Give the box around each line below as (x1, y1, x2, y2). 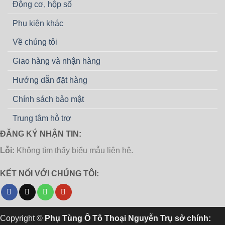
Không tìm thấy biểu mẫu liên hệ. (15, 146, 133, 155)
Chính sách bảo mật (13, 94, 84, 103)
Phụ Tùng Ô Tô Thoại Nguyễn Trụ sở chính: (45, 213, 211, 222)
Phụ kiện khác (13, 19, 63, 28)
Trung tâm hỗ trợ (13, 114, 71, 123)
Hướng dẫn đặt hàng (13, 75, 87, 84)
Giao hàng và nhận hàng (13, 56, 100, 65)
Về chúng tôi (13, 37, 57, 46)
